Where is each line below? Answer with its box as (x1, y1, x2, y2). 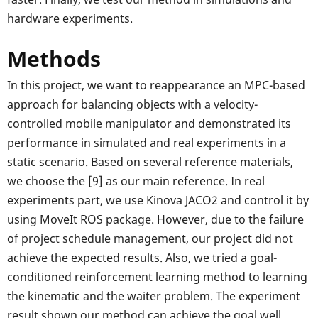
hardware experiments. (7, 11, 133, 27)
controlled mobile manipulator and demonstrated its (7, 116, 291, 132)
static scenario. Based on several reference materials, (7, 154, 293, 170)
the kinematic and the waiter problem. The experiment (7, 288, 300, 305)
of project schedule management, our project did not (7, 231, 293, 247)
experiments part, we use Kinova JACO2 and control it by (7, 192, 309, 209)
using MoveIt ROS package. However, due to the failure (7, 212, 304, 228)
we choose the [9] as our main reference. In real (7, 173, 265, 190)
